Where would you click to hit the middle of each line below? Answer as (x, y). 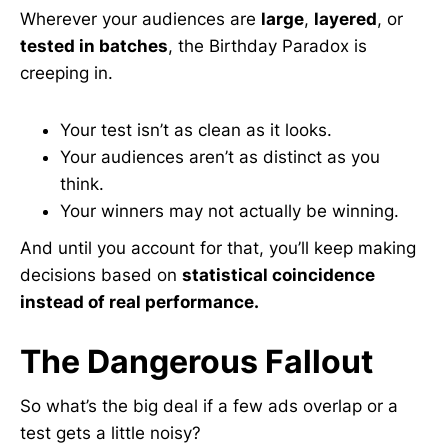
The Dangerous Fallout (196, 361)
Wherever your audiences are (140, 19)
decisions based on (101, 275)
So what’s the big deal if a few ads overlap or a (209, 406)
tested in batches (94, 46)
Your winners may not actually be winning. (229, 211)
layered (345, 19)
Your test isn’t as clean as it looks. (196, 130)
